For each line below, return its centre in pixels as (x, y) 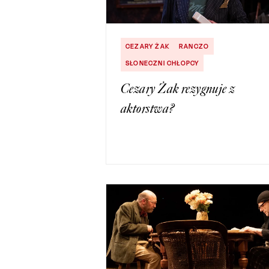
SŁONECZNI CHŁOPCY (162, 63)
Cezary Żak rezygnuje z (178, 89)
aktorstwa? (148, 109)
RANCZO (194, 47)
